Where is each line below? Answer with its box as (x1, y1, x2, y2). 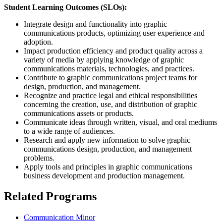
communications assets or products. (24, 109, 134, 117)
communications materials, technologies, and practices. (24, 64, 194, 73)
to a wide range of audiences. (24, 126, 115, 135)
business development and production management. (24, 171, 185, 180)
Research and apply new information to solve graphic (24, 135, 190, 144)
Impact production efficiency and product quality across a (24, 46, 203, 55)
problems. (24, 153, 55, 162)
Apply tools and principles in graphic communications (24, 162, 192, 171)
